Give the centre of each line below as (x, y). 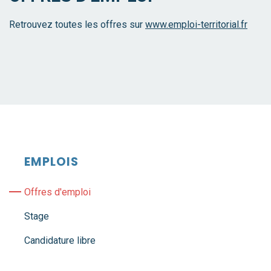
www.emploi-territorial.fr (196, 24)
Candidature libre (60, 240)
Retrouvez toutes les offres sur (77, 24)
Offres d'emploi (57, 192)
